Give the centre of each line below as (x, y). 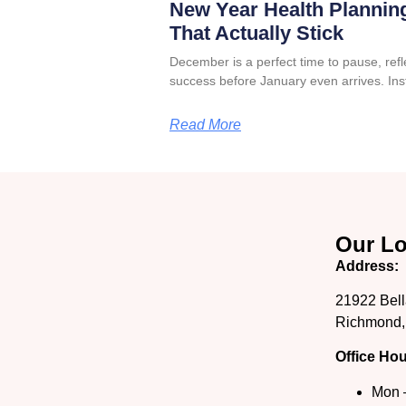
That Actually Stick (256, 34)
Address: (367, 266)
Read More (205, 125)
